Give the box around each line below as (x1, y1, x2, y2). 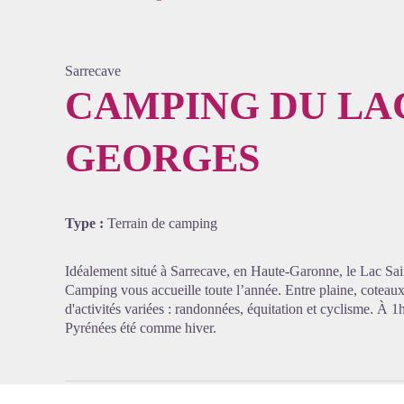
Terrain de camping (107, 216, 217, 231)
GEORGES (65, 136, 260, 180)
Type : (65, 216, 107, 231)
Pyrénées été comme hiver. (65, 320, 216, 335)
